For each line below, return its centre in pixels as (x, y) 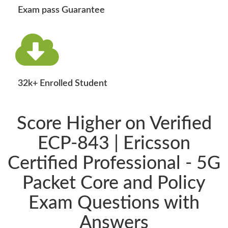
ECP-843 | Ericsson (114, 144)
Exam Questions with (114, 203)
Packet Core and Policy (114, 183)
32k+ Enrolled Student (63, 84)
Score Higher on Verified (114, 124)
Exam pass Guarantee (61, 10)
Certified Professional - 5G (114, 164)
